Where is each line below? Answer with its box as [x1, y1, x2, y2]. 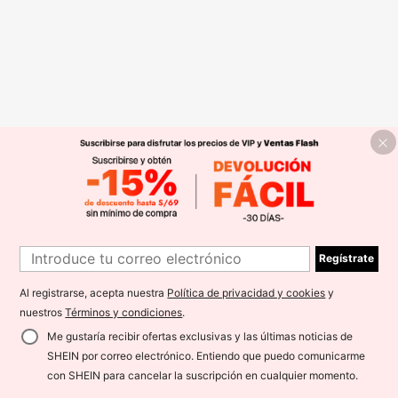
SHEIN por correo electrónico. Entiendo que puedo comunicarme [46, 348, 365, 362]
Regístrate [319, 251, 375, 266]
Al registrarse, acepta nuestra [20, 286, 168, 300]
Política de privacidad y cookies [167, 286, 326, 300]
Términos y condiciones [65, 306, 183, 320]
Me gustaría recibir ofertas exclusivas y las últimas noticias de [46, 329, 353, 343]
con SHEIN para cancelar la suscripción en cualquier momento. [46, 368, 358, 382]
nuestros [20, 306, 66, 320]
